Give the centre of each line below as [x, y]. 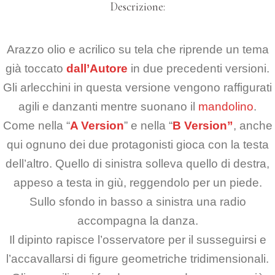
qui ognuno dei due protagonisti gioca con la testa [137, 145]
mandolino [226, 107]
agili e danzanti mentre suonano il [108, 107]
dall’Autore [97, 69]
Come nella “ [36, 126]
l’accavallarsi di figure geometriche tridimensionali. [137, 259]
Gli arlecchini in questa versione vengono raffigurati [137, 88]
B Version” [203, 126]
